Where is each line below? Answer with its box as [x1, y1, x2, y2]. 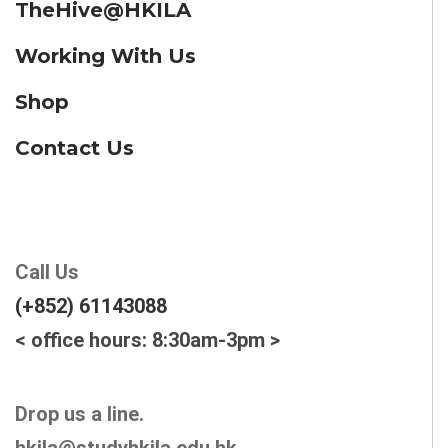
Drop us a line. [15, 401, 144, 426]
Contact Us [15, 135, 134, 160]
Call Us [15, 259, 79, 284]
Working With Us [15, 43, 196, 68]
